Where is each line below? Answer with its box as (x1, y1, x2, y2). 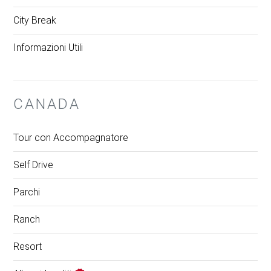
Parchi (13, 186, 41, 198)
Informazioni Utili (13, 42, 83, 54)
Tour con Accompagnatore (13, 132, 129, 144)
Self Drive (13, 159, 54, 171)
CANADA (13, 96, 81, 113)
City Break (13, 15, 57, 27)
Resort (13, 241, 42, 253)
